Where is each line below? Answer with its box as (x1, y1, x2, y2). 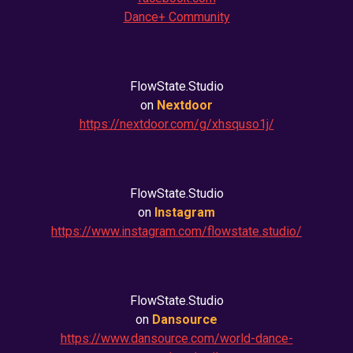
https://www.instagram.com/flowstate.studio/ (51, 224, 302, 239)
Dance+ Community (123, 9, 230, 24)
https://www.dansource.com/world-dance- (60, 331, 293, 346)
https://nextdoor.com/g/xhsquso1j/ (79, 117, 274, 132)
